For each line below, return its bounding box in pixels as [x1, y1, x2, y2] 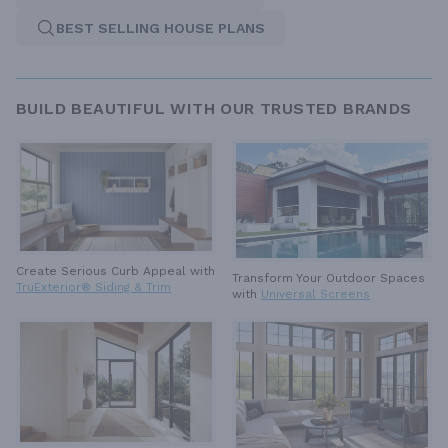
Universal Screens [261, 287, 370, 302]
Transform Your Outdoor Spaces [232, 271, 425, 286]
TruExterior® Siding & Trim [16, 279, 171, 294]
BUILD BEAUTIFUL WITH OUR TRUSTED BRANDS [16, 98, 412, 118]
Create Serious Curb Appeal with [16, 263, 215, 278]
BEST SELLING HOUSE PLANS [56, 19, 265, 36]
